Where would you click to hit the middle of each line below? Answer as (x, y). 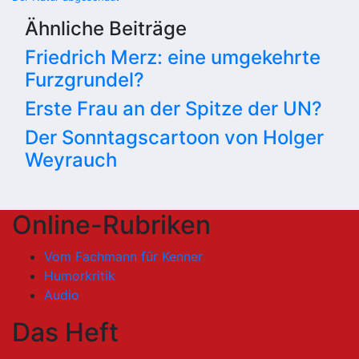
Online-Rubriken (111, 224)
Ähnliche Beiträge (106, 28)
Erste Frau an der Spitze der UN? (173, 108)
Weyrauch (71, 159)
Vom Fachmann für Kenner (123, 256)
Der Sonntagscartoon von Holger (174, 137)
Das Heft (65, 332)
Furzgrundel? (85, 79)
